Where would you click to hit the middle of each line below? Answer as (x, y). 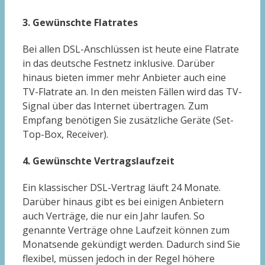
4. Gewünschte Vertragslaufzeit (98, 161)
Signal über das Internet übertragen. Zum (115, 106)
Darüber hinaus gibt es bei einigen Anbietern (123, 202)
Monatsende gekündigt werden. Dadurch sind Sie (131, 245)
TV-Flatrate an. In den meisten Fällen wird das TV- (132, 91)
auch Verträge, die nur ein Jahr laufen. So (114, 216)
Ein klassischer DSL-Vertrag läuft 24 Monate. (122, 188)
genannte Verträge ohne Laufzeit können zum (126, 230)
